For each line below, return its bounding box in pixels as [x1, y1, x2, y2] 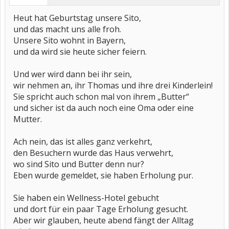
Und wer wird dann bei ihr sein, [13, 68, 132, 80]
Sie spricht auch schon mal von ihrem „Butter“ [13, 91, 189, 102]
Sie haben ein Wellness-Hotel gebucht [13, 192, 159, 203]
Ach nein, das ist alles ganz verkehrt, [13, 136, 152, 147]
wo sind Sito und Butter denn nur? [13, 158, 144, 170]
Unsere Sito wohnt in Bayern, [13, 35, 126, 46]
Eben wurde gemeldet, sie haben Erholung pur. [13, 170, 193, 181]
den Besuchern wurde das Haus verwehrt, [13, 147, 173, 158]
